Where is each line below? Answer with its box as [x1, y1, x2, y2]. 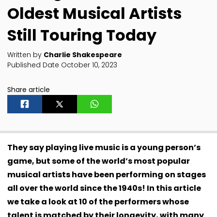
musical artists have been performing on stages [7, 169, 206, 180]
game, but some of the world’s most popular [7, 155, 190, 167]
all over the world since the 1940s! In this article [7, 182, 201, 194]
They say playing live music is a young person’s [7, 141, 201, 153]
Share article [7, 84, 50, 94]
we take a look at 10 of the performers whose [7, 196, 189, 207]
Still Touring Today [7, 24, 156, 46]
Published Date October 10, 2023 [7, 60, 117, 70]
